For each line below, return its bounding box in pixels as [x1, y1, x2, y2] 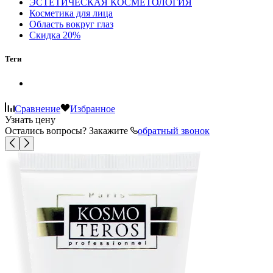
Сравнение [15, 103, 60, 114]
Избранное [70, 103, 115, 114]
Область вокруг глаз [29, 19, 113, 30]
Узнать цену [5, 114, 55, 125]
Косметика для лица [29, 8, 113, 19]
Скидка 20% [29, 30, 80, 41]
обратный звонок [138, 125, 210, 136]
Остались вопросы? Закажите [5, 125, 130, 136]
